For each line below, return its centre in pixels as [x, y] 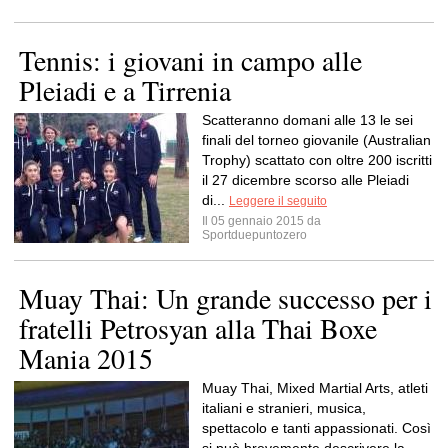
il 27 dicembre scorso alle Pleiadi [305, 180]
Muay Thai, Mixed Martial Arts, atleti [315, 388]
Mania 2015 [86, 358]
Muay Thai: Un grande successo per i [225, 298]
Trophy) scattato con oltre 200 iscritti [317, 160]
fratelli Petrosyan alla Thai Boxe [198, 328]
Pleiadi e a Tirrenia [125, 90]
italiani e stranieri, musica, [284, 408]
